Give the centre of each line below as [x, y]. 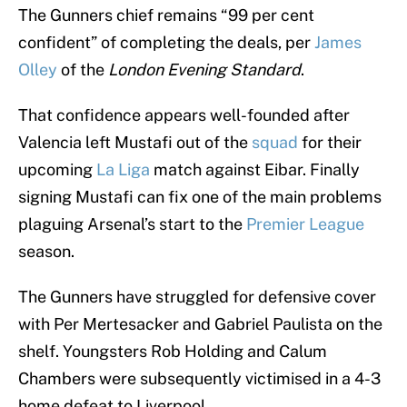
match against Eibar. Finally [255, 170]
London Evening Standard [204, 70]
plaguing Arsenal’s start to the [132, 224]
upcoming [57, 170]
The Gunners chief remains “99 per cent [166, 15]
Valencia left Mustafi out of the [135, 143]
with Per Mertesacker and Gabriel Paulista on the [200, 324]
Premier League [305, 224]
